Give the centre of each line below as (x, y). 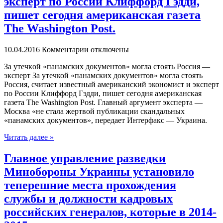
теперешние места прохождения (90, 185)
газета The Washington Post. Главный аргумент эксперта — (103, 103)
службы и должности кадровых (88, 199)
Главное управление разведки (85, 159)
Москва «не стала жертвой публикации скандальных (94, 111)
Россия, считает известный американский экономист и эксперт (111, 85)
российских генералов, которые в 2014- (110, 212)
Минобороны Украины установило (99, 172)
